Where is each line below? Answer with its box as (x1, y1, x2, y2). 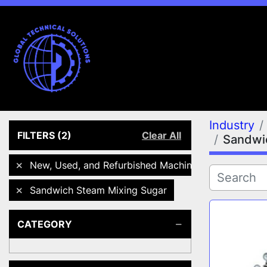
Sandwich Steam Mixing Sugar (30, 184, 167, 196)
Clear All (142, 129, 181, 141)
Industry (209, 118, 254, 132)
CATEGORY (17, 218, 72, 230)
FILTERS (17, 129, 55, 141)
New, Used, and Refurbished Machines (30, 159, 202, 171)
